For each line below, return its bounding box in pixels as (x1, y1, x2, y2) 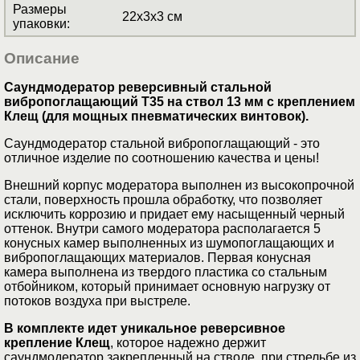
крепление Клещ (4, 335, 110, 350)
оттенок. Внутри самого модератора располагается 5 (4, 221, 321, 235)
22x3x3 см (122, 9, 182, 23)
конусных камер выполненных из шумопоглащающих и (4, 235, 334, 250)
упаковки (13, 16, 67, 31)
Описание (4, 49, 80, 67)
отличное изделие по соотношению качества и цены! (4, 150, 319, 165)
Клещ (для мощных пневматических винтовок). (4, 108, 312, 123)
